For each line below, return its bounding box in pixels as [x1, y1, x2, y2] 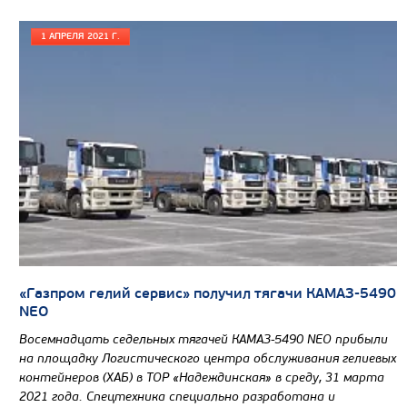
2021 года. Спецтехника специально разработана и [19, 388, 335, 404]
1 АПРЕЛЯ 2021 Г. [41, 30, 120, 42]
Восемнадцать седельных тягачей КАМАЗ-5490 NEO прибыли [19, 331, 388, 347]
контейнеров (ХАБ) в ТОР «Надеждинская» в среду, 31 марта [19, 369, 384, 385]
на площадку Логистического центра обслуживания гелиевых [19, 350, 396, 366]
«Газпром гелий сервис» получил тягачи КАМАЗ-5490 [19, 283, 396, 303]
